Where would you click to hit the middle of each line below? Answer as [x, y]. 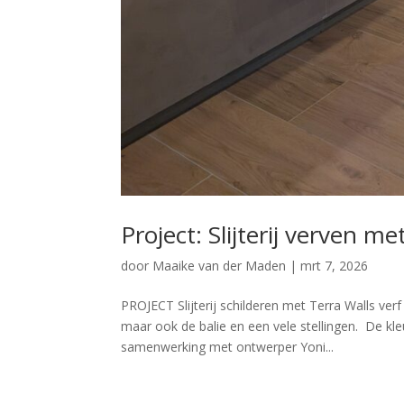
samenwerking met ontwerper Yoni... [228, 346]
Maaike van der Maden [220, 265]
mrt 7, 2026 [335, 265]
